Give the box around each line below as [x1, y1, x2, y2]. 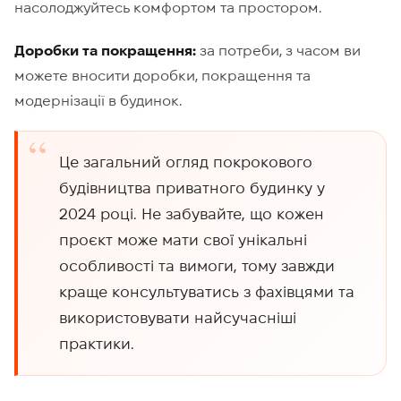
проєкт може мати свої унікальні [58, 232, 307, 248]
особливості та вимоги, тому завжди [58, 258, 335, 274]
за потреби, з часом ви [196, 42, 361, 58]
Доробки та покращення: [14, 42, 196, 58]
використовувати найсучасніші [58, 310, 296, 326]
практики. [58, 336, 134, 352]
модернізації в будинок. [14, 92, 182, 108]
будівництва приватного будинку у [58, 180, 325, 196]
